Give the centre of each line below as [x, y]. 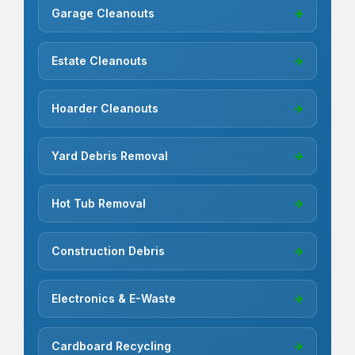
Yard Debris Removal [110, 156]
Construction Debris [108, 251]
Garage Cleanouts [103, 13]
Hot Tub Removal [99, 204]
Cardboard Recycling [111, 346]
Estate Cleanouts [99, 61]
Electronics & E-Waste [114, 299]
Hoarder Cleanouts [105, 109]
